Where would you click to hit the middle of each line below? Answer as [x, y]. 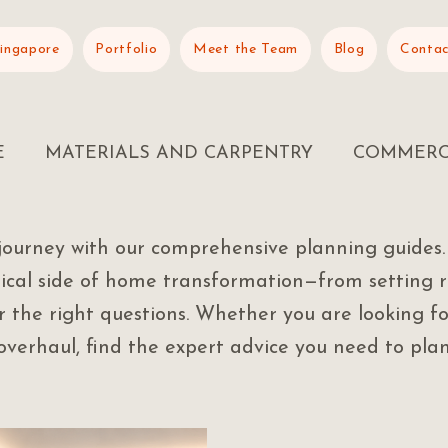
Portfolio [126, 49]
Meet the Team [246, 49]
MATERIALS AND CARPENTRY [179, 153]
